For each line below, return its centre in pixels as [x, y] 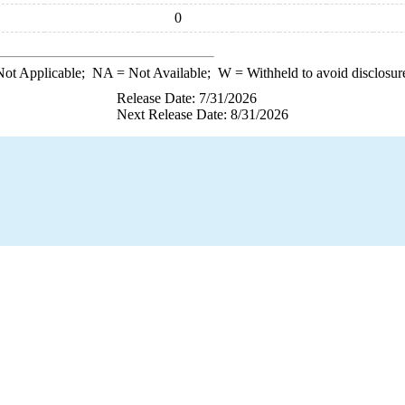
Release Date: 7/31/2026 [187, 98]
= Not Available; [165, 73]
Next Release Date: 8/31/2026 [202, 114]
